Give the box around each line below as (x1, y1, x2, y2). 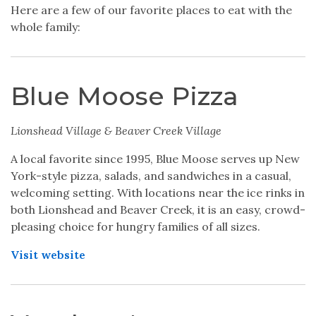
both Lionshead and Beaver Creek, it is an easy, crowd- (11, 202, 305, 217)
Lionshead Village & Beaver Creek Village (11, 123, 221, 138)
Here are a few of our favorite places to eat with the (11, 3, 292, 17)
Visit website (11, 248, 85, 262)
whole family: (11, 20, 80, 34)
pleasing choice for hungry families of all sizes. (11, 219, 260, 233)
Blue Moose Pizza (11, 80, 238, 111)
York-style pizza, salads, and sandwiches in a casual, (11, 169, 291, 183)
